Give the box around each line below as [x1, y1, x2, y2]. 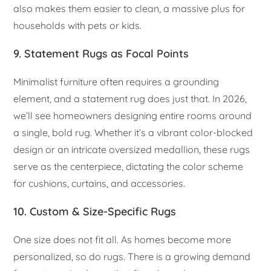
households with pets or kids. [13, 19, 142, 32]
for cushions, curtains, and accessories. [13, 177, 186, 190]
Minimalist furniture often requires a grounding [13, 76, 220, 88]
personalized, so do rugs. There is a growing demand [13, 250, 251, 263]
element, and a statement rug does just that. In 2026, [13, 93, 247, 105]
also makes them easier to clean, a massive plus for [13, 2, 246, 15]
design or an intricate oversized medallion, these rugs [13, 143, 250, 156]
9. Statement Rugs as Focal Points [13, 47, 189, 61]
